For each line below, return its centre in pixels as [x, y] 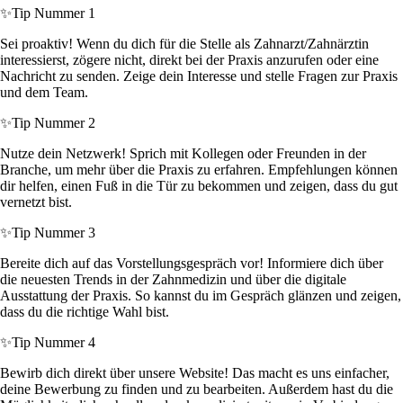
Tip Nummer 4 [54, 343]
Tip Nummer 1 [54, 13]
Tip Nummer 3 [54, 233]
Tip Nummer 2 [54, 123]
